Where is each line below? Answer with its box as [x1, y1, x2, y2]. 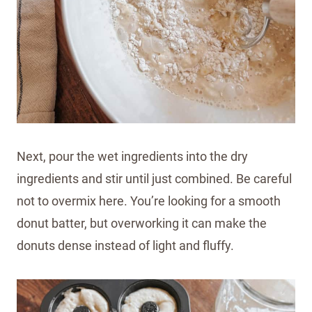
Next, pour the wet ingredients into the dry [17, 149, 248, 164]
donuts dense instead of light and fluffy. [17, 238, 234, 253]
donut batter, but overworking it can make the [17, 216, 267, 231]
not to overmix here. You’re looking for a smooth [17, 194, 281, 209]
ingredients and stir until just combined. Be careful [17, 171, 292, 187]
